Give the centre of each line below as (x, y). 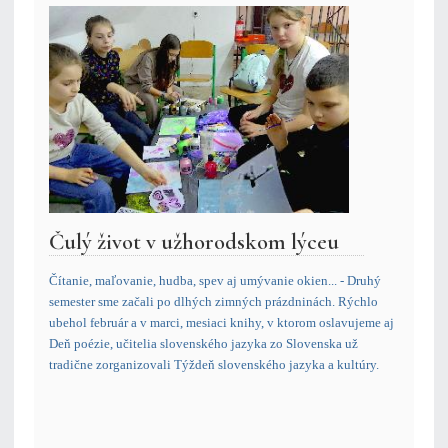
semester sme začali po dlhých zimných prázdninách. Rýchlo (213, 302)
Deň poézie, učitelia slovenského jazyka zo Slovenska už (203, 344)
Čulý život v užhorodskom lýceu (194, 242)
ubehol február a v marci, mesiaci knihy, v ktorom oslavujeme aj (221, 323)
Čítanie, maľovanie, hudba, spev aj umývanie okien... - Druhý (215, 281)
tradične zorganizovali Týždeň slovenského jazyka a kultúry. (214, 365)
